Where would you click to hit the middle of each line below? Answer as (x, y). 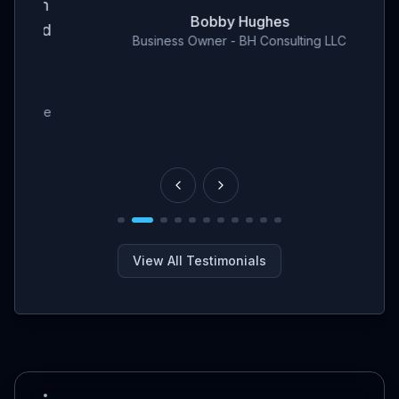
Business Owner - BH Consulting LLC (199, 41)
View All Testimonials (199, 261)
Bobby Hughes (199, 21)
